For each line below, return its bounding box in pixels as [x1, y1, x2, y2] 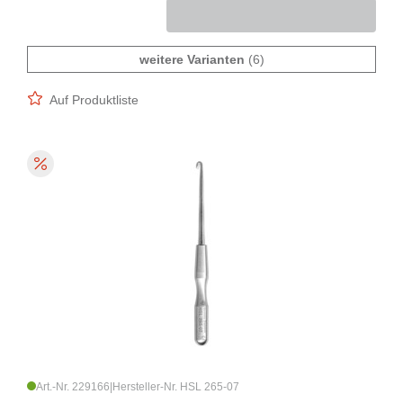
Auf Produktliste [49, 93, 139, 108]
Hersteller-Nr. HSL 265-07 [112, 381, 239, 394]
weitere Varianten [139, 52, 245, 67]
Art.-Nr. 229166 [36, 381, 110, 394]
